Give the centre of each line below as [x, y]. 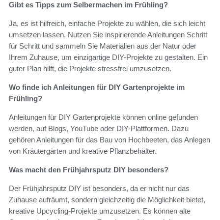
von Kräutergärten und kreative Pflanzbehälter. [83, 151]
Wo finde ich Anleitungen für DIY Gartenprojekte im [97, 87]
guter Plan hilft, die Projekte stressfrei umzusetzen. [90, 68]
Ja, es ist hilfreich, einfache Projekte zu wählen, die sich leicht [107, 23]
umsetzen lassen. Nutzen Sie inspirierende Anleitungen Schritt [108, 34]
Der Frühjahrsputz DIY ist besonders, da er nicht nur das [99, 188]
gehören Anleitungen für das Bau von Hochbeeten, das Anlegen [110, 139]
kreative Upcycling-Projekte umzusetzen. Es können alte [100, 211]
